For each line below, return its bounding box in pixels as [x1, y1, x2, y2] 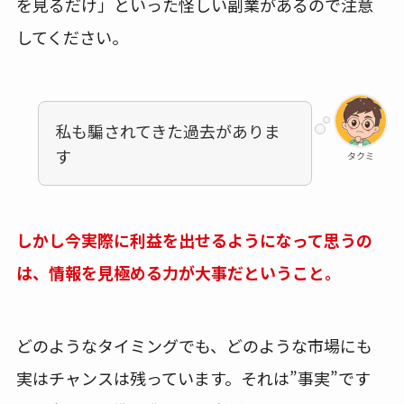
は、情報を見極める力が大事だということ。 [15, 260, 341, 284]
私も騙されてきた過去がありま [54, 119, 280, 143]
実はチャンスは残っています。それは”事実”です [15, 365, 371, 390]
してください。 [15, 25, 128, 50]
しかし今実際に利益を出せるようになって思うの [15, 227, 372, 252]
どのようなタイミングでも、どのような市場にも [15, 333, 372, 357]
